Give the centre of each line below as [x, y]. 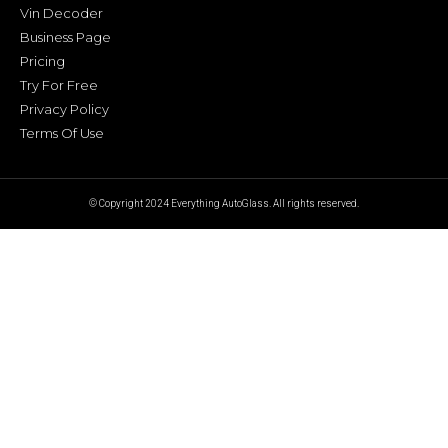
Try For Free [59, 84]
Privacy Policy [64, 108]
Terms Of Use [62, 132]
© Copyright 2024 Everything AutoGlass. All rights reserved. [224, 203]
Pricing [42, 60]
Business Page [65, 36]
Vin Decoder [61, 12]
